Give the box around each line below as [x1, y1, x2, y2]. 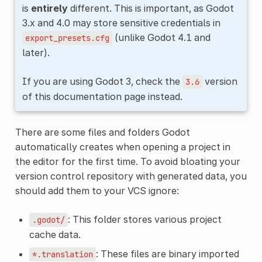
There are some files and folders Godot [15, 126, 190, 138]
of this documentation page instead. [22, 90, 182, 102]
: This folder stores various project [67, 213, 222, 225]
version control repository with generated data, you [15, 170, 247, 182]
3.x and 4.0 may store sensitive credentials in [22, 16, 220, 29]
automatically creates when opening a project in [15, 140, 230, 153]
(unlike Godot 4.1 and [112, 31, 211, 43]
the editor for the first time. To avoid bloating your [15, 155, 240, 167]
